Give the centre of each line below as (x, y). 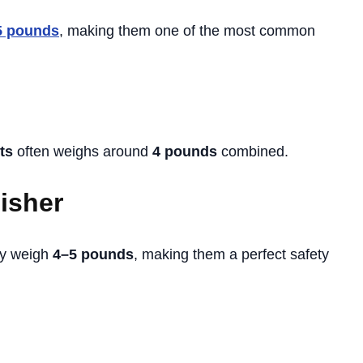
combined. (253, 152)
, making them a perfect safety (231, 254)
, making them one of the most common (187, 31)
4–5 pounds (93, 254)
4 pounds (185, 152)
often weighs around (83, 152)
